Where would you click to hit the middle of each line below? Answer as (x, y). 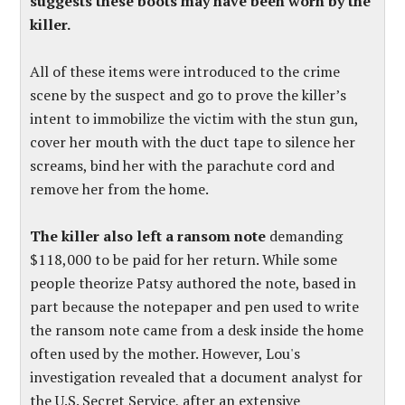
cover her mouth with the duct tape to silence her (193, 142)
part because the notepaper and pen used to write (195, 306)
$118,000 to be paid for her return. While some (184, 259)
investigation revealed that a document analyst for (197, 377)
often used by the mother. (114, 353)
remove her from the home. (120, 189)
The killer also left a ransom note (148, 236)
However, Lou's (250, 353)
